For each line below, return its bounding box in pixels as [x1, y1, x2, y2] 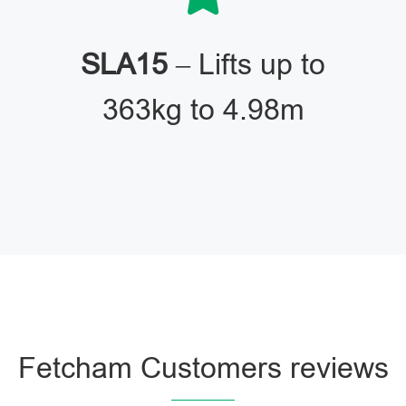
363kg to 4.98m [101, 93, 304, 126]
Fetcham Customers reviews [17, 352, 389, 384]
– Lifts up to [168, 48, 325, 81]
